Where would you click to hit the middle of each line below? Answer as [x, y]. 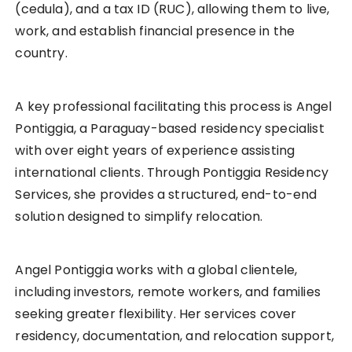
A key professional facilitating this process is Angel [174, 107]
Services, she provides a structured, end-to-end [166, 195]
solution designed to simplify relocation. [139, 217]
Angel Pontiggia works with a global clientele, [156, 270]
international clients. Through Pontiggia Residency [172, 173]
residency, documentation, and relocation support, [174, 336]
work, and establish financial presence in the [155, 31]
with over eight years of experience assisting [155, 151]
